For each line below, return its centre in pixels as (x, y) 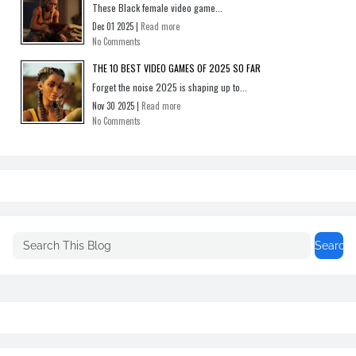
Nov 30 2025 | (117, 105)
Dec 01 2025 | (116, 26)
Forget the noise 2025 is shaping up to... (170, 87)
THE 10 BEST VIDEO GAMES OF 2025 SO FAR (176, 68)
